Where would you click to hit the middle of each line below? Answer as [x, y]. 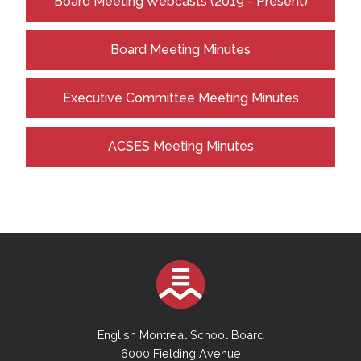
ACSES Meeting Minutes [180, 146]
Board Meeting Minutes [180, 50]
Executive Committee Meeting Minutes [180, 98]
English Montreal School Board [180, 335]
